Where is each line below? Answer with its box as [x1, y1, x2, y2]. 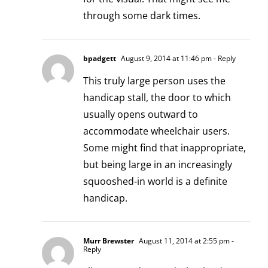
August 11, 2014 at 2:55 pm [137, 235, 230, 246]
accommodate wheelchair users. [83, 124, 230, 138]
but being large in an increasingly [83, 157, 232, 171]
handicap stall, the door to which [83, 90, 231, 104]
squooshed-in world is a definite [83, 174, 227, 188]
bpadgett [83, 53, 116, 63]
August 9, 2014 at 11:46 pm [119, 53, 212, 63]
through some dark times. [83, 8, 200, 22]
